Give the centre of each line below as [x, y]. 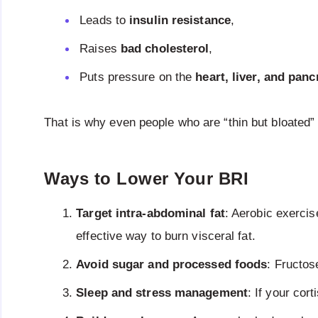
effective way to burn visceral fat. [166, 236]
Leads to [105, 21]
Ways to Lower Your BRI [147, 179]
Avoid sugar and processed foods [172, 264]
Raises [100, 49]
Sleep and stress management [162, 292]
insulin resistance [180, 21]
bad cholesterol [165, 49]
